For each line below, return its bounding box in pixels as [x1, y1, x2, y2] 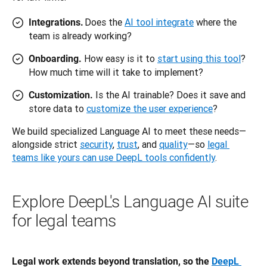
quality [159, 138, 188, 151]
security [80, 138, 113, 151]
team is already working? [29, 30, 133, 42]
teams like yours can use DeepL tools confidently [12, 151, 215, 164]
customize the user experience [86, 103, 213, 115]
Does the [85, 16, 125, 29]
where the [194, 16, 237, 29]
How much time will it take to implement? [29, 66, 203, 79]
